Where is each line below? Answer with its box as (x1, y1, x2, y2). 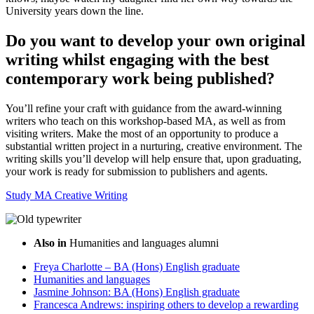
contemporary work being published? (6, 69, 275, 88)
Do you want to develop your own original (6, 32, 306, 50)
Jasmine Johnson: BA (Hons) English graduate (34, 286, 240, 299)
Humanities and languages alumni (69, 237, 219, 250)
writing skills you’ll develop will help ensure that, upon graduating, (6, 153, 301, 165)
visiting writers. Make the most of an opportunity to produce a (6, 128, 278, 140)
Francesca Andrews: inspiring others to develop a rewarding (34, 299, 299, 311)
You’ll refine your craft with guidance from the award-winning (6, 102, 282, 115)
